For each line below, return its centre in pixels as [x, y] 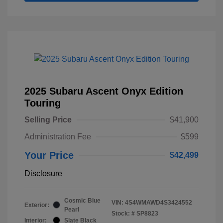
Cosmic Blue [82, 200]
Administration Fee [58, 136]
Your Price [49, 155]
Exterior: [37, 205]
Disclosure [43, 173]
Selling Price [48, 119]
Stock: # [123, 213]
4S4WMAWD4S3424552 [159, 202]
